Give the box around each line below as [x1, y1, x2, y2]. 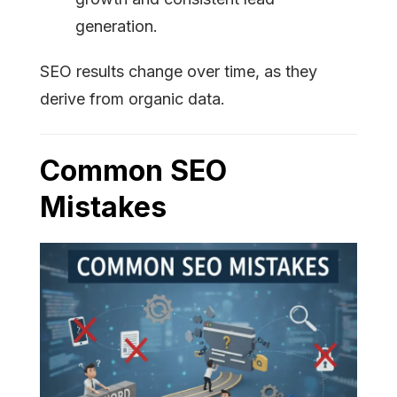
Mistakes [40, 190, 167, 225]
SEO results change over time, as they [40, 62, 317, 82]
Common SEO [40, 153, 227, 189]
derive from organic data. [40, 90, 230, 109]
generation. [75, 17, 158, 36]
